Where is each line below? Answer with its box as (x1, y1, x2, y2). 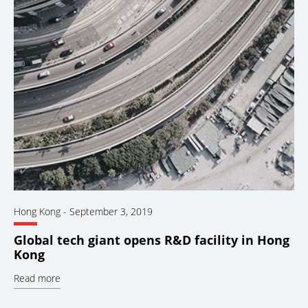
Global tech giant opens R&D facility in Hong (14, 231, 289, 248)
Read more (14, 271, 60, 285)
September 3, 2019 (69, 204, 153, 218)
